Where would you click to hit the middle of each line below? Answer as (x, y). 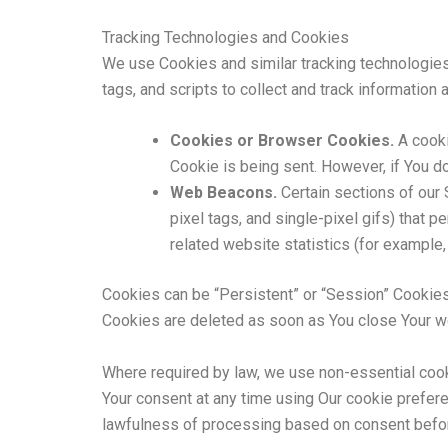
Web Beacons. (223, 193)
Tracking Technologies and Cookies (225, 37)
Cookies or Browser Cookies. (282, 141)
